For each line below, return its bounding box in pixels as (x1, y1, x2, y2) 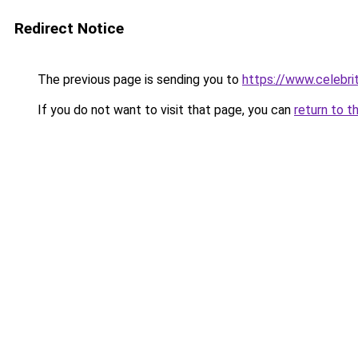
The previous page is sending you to (34, 72, 242, 87)
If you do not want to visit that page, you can (34, 102, 294, 117)
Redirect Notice (14, 19, 124, 38)
